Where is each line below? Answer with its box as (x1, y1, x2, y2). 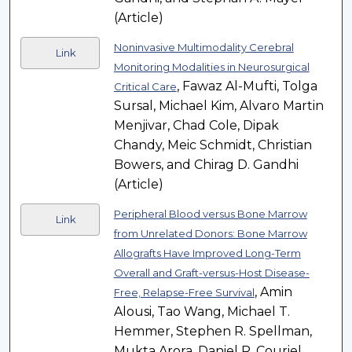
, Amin (254, 284, 292, 300)
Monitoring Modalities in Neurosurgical (113, 60, 310, 74)
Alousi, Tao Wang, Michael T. (113, 304, 290, 320)
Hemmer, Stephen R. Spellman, (113, 324, 312, 339)
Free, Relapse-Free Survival (113, 286, 255, 299)
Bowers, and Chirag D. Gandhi (113, 157, 299, 173)
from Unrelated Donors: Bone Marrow (113, 227, 307, 240)
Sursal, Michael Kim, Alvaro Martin (113, 98, 324, 114)
